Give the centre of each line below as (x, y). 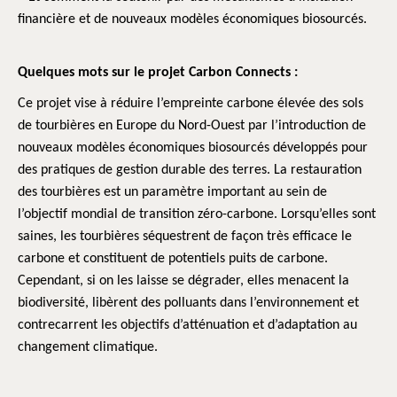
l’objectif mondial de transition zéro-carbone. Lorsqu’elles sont (197, 214)
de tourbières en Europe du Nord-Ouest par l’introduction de (192, 126)
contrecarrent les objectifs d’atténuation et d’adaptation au (187, 325)
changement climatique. (90, 347)
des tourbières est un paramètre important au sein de (172, 192)
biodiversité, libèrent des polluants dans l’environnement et (188, 303)
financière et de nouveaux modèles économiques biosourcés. (192, 19)
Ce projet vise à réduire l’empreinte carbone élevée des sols (191, 104)
